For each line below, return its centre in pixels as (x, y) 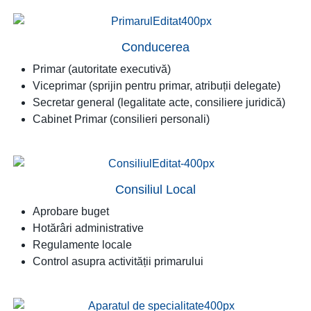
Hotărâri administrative (88, 228)
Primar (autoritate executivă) (102, 69)
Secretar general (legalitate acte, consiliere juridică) (159, 102)
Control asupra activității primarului (119, 261)
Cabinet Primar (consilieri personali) (121, 119)
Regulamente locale (82, 245)
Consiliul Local (155, 190)
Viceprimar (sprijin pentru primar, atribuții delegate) (157, 86)
